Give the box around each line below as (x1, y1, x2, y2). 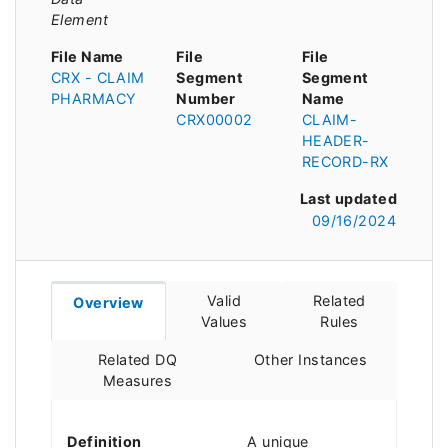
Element (51, 10, 109, 28)
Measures (102, 372, 173, 390)
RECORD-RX (301, 152, 389, 170)
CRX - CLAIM (51, 68, 145, 86)
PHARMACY (51, 89, 137, 107)
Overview (73, 294, 144, 312)
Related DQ (97, 351, 178, 369)
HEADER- (301, 131, 370, 149)
